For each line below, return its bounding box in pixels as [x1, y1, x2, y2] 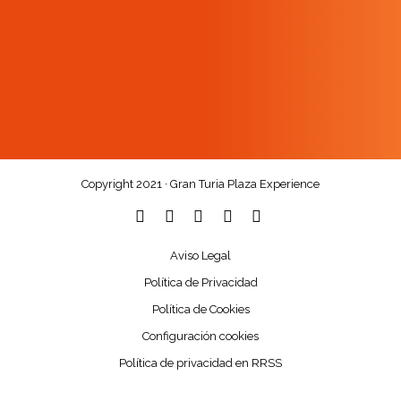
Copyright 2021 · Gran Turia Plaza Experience [81, 177, 320, 192]
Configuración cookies [142, 329, 259, 344]
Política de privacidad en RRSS [119, 356, 282, 371]
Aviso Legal [170, 249, 231, 263]
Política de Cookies [151, 303, 250, 317]
